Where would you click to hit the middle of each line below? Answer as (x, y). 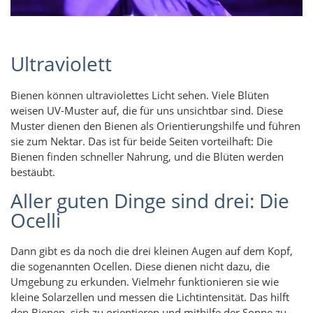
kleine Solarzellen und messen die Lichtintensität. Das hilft (150, 297)
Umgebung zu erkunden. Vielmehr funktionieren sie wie (145, 282)
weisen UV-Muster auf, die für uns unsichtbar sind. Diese (147, 110)
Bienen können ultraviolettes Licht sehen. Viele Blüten (140, 95)
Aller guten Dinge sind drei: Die (150, 200)
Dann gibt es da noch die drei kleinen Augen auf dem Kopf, (152, 251)
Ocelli (36, 220)
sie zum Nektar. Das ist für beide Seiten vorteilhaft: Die (141, 141)
